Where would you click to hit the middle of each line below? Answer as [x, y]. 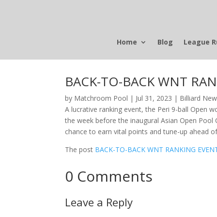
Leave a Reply [99, 202]
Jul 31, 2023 [154, 98]
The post [80, 149]
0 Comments [109, 176]
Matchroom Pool [101, 98]
